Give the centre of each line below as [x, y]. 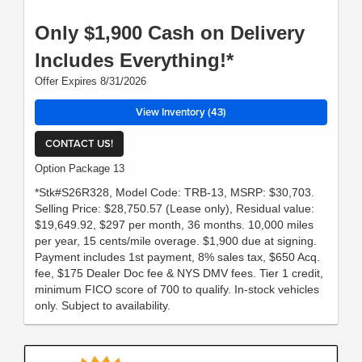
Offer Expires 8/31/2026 [90, 82]
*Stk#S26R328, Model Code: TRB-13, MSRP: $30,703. [175, 193]
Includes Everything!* [134, 61]
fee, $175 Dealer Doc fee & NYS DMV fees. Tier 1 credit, [179, 274]
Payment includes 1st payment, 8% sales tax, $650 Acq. [177, 257]
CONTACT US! [79, 143]
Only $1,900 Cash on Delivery [170, 33]
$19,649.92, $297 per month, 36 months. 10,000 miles [174, 225]
